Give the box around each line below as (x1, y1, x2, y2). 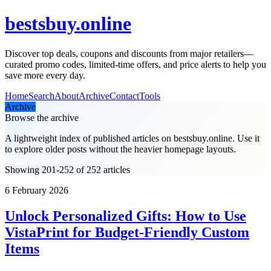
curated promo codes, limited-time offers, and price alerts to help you (5, 59, 266, 70)
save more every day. (5, 70, 85, 80)
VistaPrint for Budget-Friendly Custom (5, 224, 249, 240)
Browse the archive (5, 112, 79, 123)
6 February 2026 (5, 184, 68, 195)
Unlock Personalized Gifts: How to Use (5, 207, 246, 224)
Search (28, 90, 54, 101)
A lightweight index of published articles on (5, 132, 174, 143)
